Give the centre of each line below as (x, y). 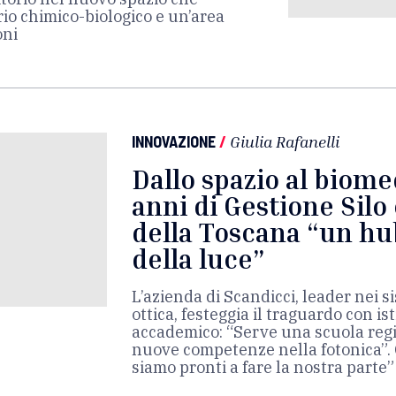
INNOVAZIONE (174, 141)
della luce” (198, 259)
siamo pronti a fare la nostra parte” (263, 367)
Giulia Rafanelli (285, 141)
